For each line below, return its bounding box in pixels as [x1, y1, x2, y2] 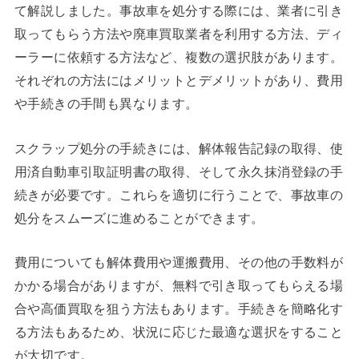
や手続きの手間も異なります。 [14, 93, 199, 113]
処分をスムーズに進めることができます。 [14, 207, 264, 227]
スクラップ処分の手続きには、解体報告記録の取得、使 [14, 137, 344, 157]
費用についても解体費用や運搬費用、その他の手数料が [14, 252, 344, 271]
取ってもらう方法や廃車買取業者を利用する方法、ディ [14, 23, 344, 43]
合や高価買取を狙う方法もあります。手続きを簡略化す [14, 298, 344, 317]
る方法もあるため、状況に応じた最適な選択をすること [14, 321, 344, 341]
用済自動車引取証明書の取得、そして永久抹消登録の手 [14, 160, 344, 180]
